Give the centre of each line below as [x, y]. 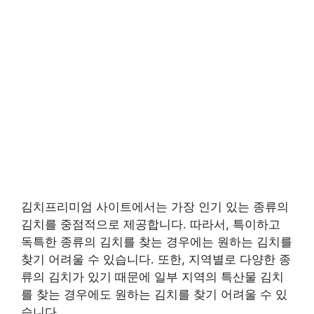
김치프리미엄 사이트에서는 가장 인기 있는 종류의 [155, 207]
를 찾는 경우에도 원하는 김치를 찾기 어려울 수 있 [154, 295]
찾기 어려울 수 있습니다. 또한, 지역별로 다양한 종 [156, 260]
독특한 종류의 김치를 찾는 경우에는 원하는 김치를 [157, 242]
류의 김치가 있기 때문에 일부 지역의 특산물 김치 [152, 277]
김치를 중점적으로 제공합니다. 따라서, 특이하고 [151, 225]
